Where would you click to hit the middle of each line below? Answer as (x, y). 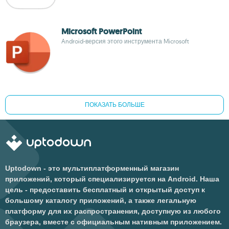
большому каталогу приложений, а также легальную (101, 200)
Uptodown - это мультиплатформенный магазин (92, 168)
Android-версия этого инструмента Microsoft (125, 41)
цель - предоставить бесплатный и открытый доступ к (105, 190)
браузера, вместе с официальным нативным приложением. (113, 222)
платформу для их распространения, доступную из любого (113, 211)
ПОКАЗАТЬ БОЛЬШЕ (114, 105)
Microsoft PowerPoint (101, 31)
